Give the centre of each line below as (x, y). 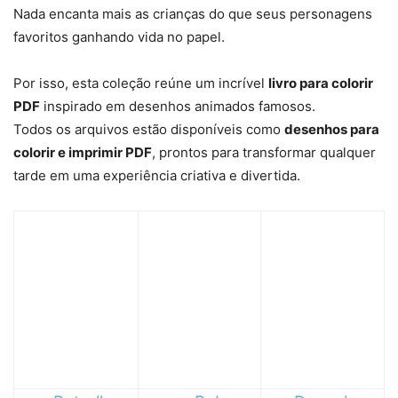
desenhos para (332, 129)
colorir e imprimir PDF (83, 152)
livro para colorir (321, 83)
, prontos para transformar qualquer (264, 152)
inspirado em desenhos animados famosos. (178, 106)
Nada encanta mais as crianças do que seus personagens (193, 13)
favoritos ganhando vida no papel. (119, 36)
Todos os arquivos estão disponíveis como (149, 129)
